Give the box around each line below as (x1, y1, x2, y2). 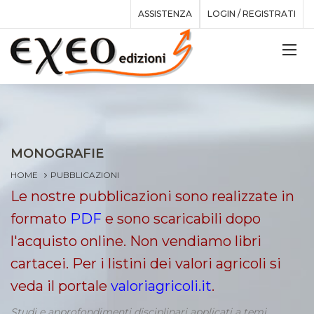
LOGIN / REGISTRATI (207, 8, 296, 19)
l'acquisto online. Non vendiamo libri (11, 232, 261, 250)
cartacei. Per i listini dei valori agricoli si (11, 254, 281, 272)
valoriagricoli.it (111, 277, 212, 294)
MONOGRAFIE (11, 145, 104, 161)
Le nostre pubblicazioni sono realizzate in (11, 187, 294, 205)
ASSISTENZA (138, 8, 192, 19)
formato (11, 210, 70, 227)
